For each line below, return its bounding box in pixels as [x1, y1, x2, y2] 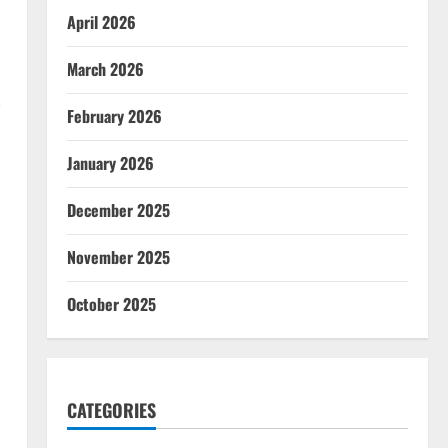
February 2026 [66, 103, 162, 128]
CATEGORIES [66, 396, 156, 423]
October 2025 [66, 291, 156, 316]
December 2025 [66, 197, 170, 222]
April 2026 [66, 9, 136, 34]
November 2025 [66, 244, 170, 269]
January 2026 [66, 150, 154, 175]
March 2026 [66, 56, 144, 81]
